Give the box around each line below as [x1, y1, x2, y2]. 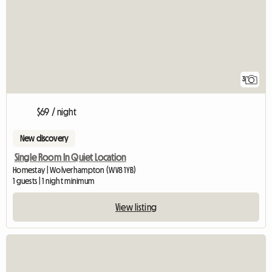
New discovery [20, 134, 69, 143]
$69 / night [37, 107, 76, 117]
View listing [115, 202, 157, 212]
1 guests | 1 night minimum [13, 177, 95, 186]
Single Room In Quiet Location [15, 152, 126, 163]
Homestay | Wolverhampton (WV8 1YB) [13, 166, 137, 175]
